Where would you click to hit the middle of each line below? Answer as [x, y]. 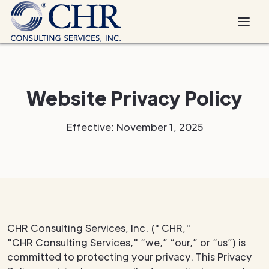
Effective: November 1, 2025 [134, 127]
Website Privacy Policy [134, 98]
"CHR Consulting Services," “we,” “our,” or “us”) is [126, 242]
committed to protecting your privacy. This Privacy [130, 257]
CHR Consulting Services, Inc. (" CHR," [99, 228]
